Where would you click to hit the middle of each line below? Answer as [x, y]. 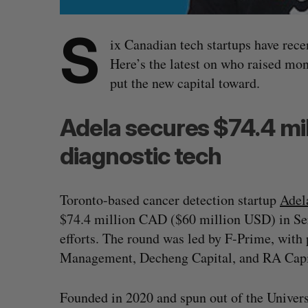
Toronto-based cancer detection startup [170, 200]
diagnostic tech [141, 155]
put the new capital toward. [185, 83]
